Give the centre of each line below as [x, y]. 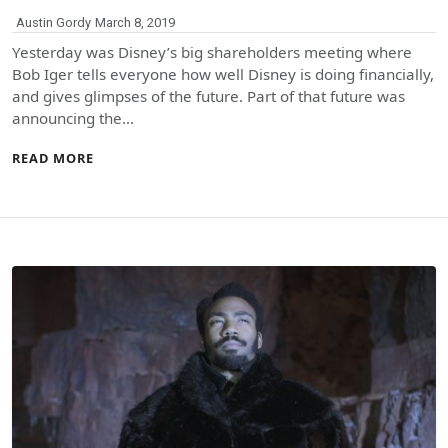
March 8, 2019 [135, 22]
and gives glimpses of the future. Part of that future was [208, 95]
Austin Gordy [53, 22]
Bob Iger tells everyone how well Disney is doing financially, [223, 73]
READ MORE [53, 157]
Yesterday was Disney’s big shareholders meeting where [212, 51]
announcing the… [73, 117]
